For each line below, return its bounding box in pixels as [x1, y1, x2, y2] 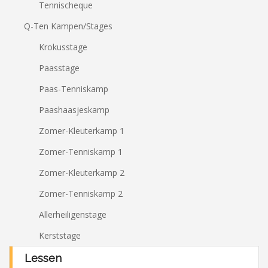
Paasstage [39, 62, 80, 74]
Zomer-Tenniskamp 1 [39, 146, 123, 157]
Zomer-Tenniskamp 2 [39, 188, 123, 199]
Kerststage [39, 230, 81, 241]
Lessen [25, 252, 62, 264]
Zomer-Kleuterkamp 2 [39, 167, 124, 178]
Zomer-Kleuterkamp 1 [39, 125, 124, 136]
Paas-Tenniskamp [39, 83, 108, 95]
